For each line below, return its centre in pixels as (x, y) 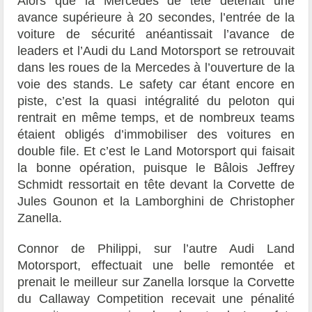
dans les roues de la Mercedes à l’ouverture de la (156, 68)
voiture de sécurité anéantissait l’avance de (156, 34)
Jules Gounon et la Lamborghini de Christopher (156, 202)
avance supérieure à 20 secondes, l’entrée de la (156, 18)
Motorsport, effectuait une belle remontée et (156, 266)
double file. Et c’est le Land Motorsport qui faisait (156, 151)
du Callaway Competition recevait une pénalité (156, 299)
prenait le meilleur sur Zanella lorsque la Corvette (156, 282)
